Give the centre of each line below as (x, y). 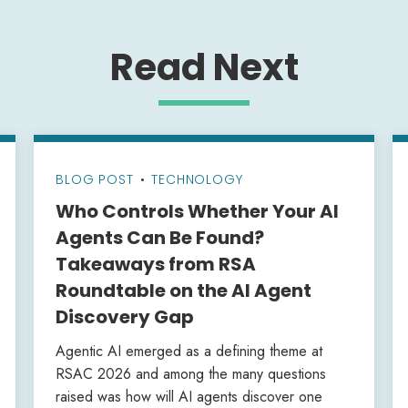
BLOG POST (95, 179)
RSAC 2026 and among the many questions (191, 374)
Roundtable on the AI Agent (184, 291)
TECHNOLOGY (197, 179)
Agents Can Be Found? (160, 238)
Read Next (204, 67)
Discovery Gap (125, 317)
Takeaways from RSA (156, 264)
